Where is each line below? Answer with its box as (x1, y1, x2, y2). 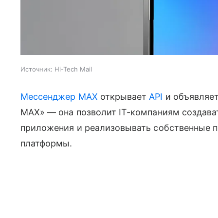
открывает (97, 91, 149, 102)
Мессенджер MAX (20, 91, 98, 102)
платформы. (20, 138, 73, 148)
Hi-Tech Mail (54, 65, 92, 73)
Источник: (20, 65, 53, 73)
